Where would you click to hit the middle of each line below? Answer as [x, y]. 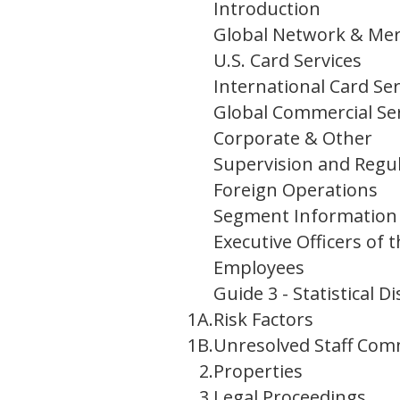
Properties [258, 371]
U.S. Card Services [287, 61]
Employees [259, 268]
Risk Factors [263, 320]
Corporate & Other [293, 138]
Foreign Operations [296, 190]
